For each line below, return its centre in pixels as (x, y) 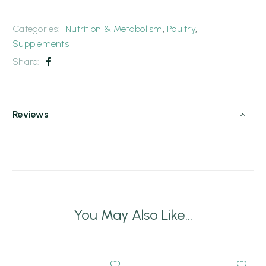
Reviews (31, 114)
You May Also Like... (133, 215)
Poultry (181, 29)
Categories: (37, 29)
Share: (26, 62)
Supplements (41, 44)
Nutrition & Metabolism (114, 29)
